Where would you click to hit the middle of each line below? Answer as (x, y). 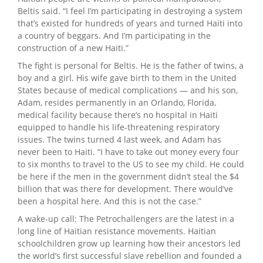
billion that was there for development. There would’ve (125, 188)
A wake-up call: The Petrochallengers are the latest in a (126, 218)
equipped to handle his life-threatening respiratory (119, 127)
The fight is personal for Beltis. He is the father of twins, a (131, 65)
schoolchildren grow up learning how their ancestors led (129, 243)
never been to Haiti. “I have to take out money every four (128, 151)
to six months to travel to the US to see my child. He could (131, 164)
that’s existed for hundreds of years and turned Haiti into (130, 23)
